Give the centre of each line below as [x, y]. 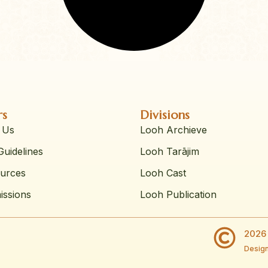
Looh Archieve [173, 130]
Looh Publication [178, 195]
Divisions [165, 115]
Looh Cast [163, 173]
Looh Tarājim [170, 152]
